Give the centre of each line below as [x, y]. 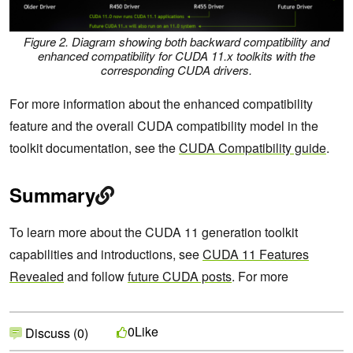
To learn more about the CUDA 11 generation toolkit [154, 232]
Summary [52, 195]
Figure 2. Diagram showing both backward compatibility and [176, 42]
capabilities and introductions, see [106, 255]
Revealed [37, 277]
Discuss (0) [55, 333]
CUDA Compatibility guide [253, 148]
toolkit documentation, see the [94, 148]
